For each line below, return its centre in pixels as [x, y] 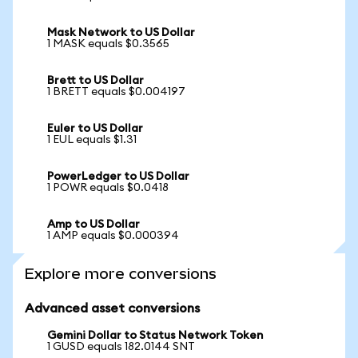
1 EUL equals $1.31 [92, 140]
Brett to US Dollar [95, 81]
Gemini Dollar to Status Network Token [155, 336]
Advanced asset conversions [112, 308]
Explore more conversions [121, 274]
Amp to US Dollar [93, 225]
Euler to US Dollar [95, 129]
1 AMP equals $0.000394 [113, 236]
